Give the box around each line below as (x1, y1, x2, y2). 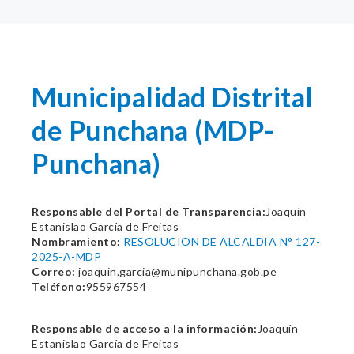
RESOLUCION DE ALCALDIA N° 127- (123, 235, 320, 248)
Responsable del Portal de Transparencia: (32, 205, 265, 218)
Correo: (32, 265, 76, 278)
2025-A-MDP (32, 250, 101, 263)
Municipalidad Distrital (32, 81, 314, 113)
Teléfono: (32, 280, 86, 293)
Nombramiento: (32, 235, 121, 248)
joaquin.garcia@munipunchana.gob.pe (75, 265, 277, 278)
